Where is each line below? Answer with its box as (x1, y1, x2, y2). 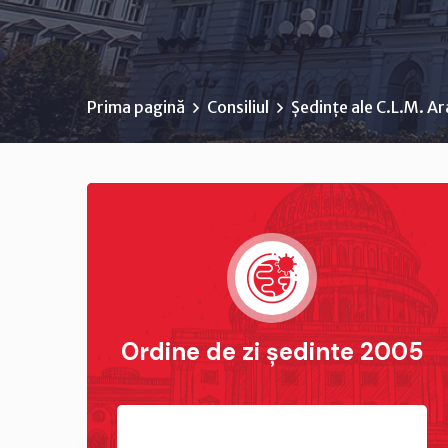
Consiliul (207, 97, 269, 117)
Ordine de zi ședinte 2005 (121, 336, 423, 367)
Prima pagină (87, 97, 185, 117)
